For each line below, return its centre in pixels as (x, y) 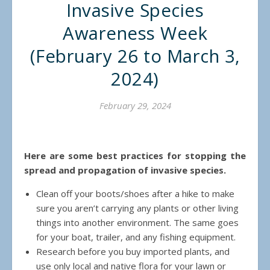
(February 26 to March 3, (135, 56)
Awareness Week (135, 33)
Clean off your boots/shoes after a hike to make (136, 194)
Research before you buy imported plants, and (133, 252)
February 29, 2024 (135, 106)
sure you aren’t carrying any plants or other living (138, 208)
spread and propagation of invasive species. (125, 170)
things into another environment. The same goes (138, 223)
